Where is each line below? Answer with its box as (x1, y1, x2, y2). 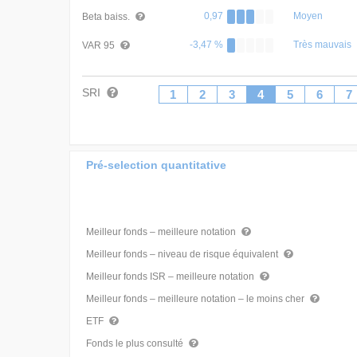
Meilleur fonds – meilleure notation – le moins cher (86, 293, 307, 304)
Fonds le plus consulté (86, 338, 186, 349)
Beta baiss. (82, 11, 132, 22)
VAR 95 (82, 40, 117, 51)
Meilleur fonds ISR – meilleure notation (86, 271, 257, 282)
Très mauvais (293, 39, 351, 50)
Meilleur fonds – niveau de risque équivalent (86, 249, 280, 260)
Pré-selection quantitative (86, 158, 226, 171)
